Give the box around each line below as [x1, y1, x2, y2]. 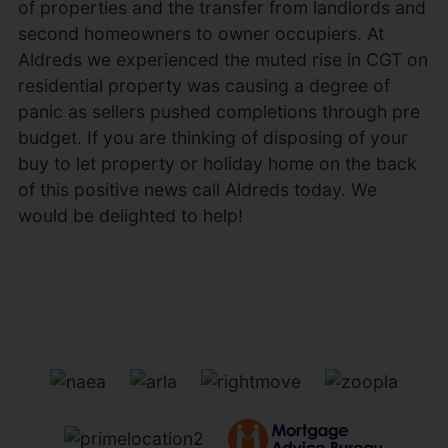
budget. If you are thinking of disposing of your [17, 127, 408, 148]
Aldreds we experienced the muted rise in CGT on [17, 49, 428, 70]
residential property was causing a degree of [17, 75, 390, 96]
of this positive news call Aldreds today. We [17, 179, 377, 200]
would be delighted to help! [17, 205, 243, 226]
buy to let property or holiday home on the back [17, 153, 417, 174]
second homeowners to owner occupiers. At [17, 23, 384, 44]
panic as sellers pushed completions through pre [17, 101, 420, 122]
